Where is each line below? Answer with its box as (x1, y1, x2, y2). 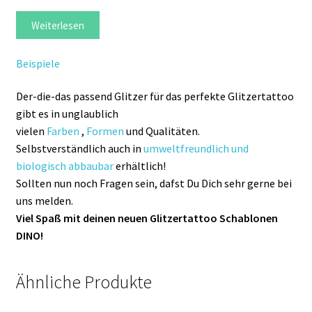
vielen (15, 124, 47, 139)
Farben (46, 124, 81, 139)
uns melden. (15, 194, 73, 208)
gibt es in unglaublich (15, 107, 118, 121)
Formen (86, 124, 124, 139)
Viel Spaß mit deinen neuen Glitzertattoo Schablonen (15, 211, 278, 226)
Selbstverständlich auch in (15, 141, 143, 156)
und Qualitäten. (123, 124, 200, 139)
